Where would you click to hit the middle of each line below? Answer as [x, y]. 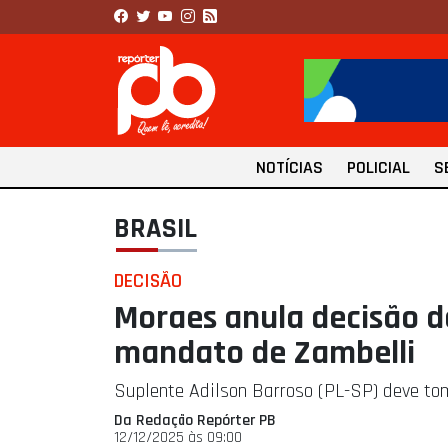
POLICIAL [378, 168]
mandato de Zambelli [264, 353]
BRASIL [155, 229]
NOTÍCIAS [289, 168]
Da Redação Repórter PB [195, 421]
